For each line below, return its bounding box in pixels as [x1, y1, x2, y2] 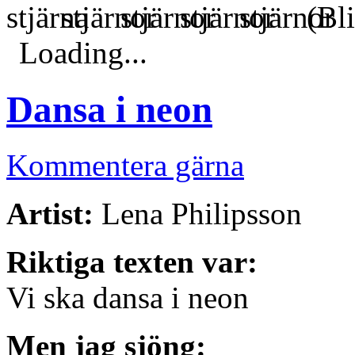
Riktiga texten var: [6, 245, 258, 280]
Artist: [6, 197, 94, 231]
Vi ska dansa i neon [6, 281, 249, 315]
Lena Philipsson [94, 197, 302, 231]
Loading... [19, 36, 147, 71]
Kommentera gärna [6, 148, 244, 183]
